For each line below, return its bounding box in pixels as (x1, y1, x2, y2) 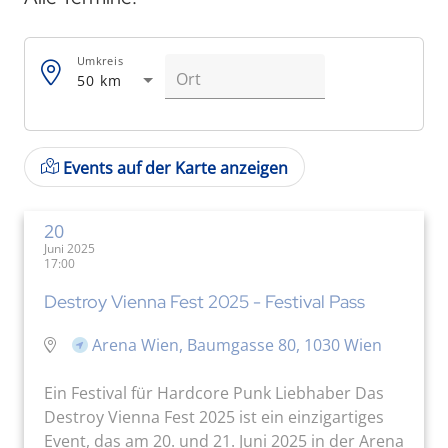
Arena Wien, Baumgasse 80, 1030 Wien (92, 333, 382, 356)
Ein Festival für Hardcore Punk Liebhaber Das (44, 381, 384, 404)
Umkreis (77, 53, 124, 68)
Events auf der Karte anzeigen (63, 156, 288, 179)
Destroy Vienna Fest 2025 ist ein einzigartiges (44, 405, 384, 428)
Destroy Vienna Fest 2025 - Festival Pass (44, 289, 365, 313)
